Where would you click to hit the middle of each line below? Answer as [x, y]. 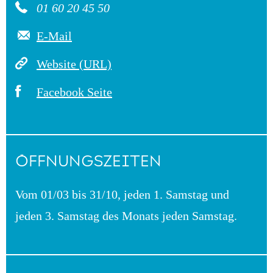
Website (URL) [74, 64]
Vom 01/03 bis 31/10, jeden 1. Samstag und [122, 194]
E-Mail [54, 36]
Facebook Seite [74, 92]
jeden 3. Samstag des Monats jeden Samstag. [126, 215]
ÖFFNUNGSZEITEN [88, 161]
